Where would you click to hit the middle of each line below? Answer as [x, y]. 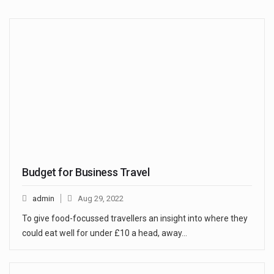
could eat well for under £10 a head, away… [105, 233]
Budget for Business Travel [86, 172]
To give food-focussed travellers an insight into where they [135, 219]
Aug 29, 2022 [101, 199]
